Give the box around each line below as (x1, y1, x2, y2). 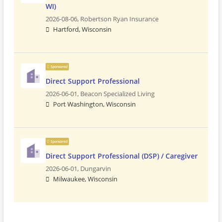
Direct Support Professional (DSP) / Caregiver (46, 151, 198, 161)
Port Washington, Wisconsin (53, 100, 136, 109)
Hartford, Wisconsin (53, 25, 111, 34)
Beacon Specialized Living (80, 90, 155, 98)
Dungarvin (80, 165, 111, 173)
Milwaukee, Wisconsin (53, 175, 117, 183)
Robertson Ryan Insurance (80, 15, 159, 23)
